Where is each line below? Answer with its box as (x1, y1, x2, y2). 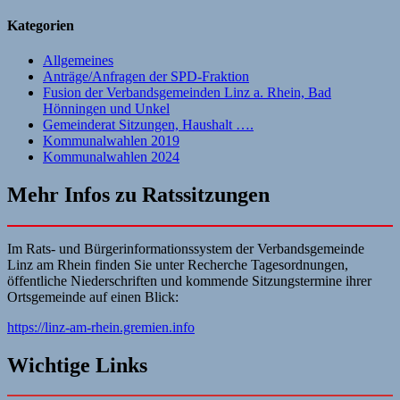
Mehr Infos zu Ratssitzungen (7, 182, 270, 206)
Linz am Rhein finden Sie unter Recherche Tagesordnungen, (7, 256, 348, 272)
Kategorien (7, 17, 74, 33)
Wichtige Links (7, 353, 147, 377)
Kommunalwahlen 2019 (43, 132, 179, 148)
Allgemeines (43, 52, 113, 68)
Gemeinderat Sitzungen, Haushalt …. (43, 116, 254, 132)
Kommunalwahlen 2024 (43, 148, 179, 164)
